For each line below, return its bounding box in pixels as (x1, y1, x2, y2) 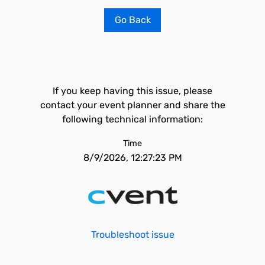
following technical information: (62, 114, 203, 125)
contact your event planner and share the (40, 99, 225, 111)
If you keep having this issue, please (53, 85, 212, 96)
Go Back (114, 14, 151, 25)
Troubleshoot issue (91, 229, 174, 240)
